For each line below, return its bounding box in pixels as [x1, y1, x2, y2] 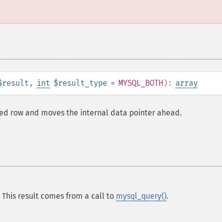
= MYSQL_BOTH [107, 78, 163, 88]
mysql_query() [116, 191, 166, 201]
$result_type [54, 78, 107, 88]
